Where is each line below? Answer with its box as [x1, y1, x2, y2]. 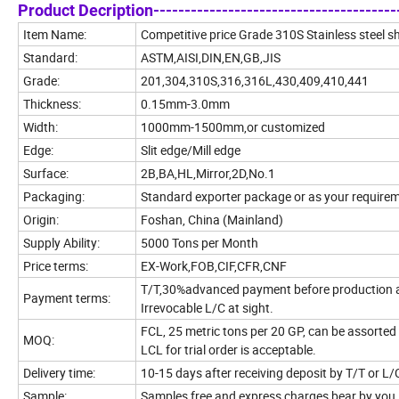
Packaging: [23, 187, 85, 205]
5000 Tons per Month [141, 233, 258, 251]
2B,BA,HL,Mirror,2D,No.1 [141, 164, 275, 182]
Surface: [23, 164, 69, 182]
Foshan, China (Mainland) [141, 210, 283, 228]
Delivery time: [23, 363, 95, 381]
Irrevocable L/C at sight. [141, 298, 273, 316]
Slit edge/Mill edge [141, 141, 240, 159]
